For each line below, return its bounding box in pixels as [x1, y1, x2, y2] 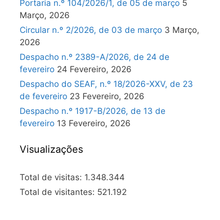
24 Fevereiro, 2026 [57, 64, 132, 74]
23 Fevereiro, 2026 [70, 91, 144, 101]
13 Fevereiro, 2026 [57, 118, 131, 128]
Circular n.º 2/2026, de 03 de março [20, 25, 162, 35]
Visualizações [20, 143, 83, 155]
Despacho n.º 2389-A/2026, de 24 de [20, 52, 169, 62]
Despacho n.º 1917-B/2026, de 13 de [20, 106, 165, 116]
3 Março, [165, 25, 199, 35]
